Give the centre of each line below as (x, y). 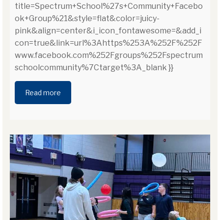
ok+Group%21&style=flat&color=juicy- (87, 19)
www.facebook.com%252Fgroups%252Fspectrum (109, 55)
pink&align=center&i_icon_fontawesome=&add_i (108, 31)
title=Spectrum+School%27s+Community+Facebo (109, 6)
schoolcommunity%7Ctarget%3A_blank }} (94, 68)
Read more (43, 93)
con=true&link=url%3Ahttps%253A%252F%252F (109, 43)
